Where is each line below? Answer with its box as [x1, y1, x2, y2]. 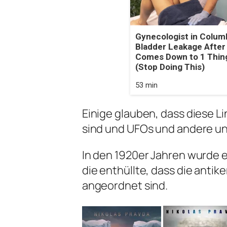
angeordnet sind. [82, 178, 168, 194]
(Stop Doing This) [135, 62, 205, 72]
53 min [135, 81, 158, 90]
